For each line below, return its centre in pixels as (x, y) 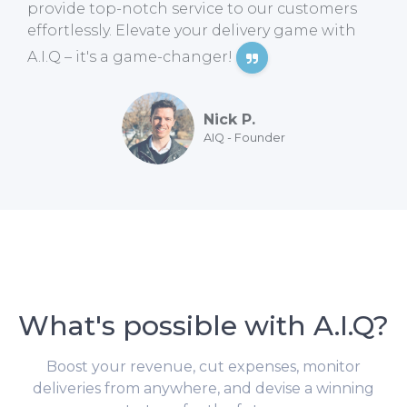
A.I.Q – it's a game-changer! (132, 57)
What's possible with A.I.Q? (203, 326)
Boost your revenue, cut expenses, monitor (203, 367)
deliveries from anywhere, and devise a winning (203, 389)
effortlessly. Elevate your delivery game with (192, 31)
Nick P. (229, 120)
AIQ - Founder (244, 138)
